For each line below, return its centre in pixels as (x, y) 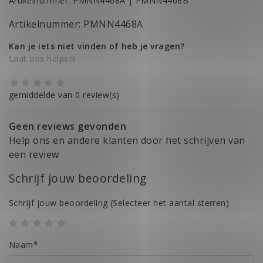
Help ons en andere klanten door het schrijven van (127, 140)
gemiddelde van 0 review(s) (64, 95)
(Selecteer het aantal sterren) (168, 203)
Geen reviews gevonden (68, 126)
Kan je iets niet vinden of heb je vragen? (97, 46)
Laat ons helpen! (43, 59)
